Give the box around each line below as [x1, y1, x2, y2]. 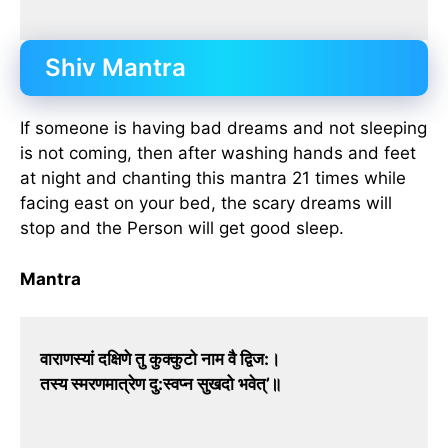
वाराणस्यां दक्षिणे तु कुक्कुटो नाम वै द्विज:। [40, 349, 280, 370]
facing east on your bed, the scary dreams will [20, 193, 392, 214]
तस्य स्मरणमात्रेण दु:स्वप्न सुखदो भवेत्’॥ [40, 374, 281, 395]
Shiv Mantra [45, 53, 186, 83]
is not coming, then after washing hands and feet [20, 143, 416, 164]
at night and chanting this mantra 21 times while [20, 168, 406, 189]
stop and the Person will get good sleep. [20, 218, 344, 239]
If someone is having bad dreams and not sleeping [20, 118, 427, 139]
